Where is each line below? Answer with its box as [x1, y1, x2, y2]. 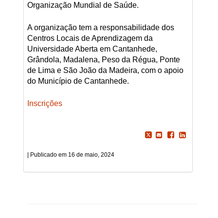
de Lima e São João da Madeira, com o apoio [27, 66, 183, 75]
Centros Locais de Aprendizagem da [27, 34, 153, 43]
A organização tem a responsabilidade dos [27, 23, 174, 32]
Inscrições [27, 99, 62, 108]
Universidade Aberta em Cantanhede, [27, 45, 157, 54]
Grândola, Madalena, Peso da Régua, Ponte [27, 55, 180, 64]
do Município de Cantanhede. [27, 77, 129, 86]
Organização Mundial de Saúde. [27, 1, 139, 10]
